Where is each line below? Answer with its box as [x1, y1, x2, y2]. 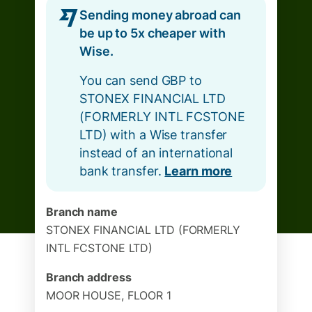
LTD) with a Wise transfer [79, 127, 228, 142]
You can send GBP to [79, 73, 202, 88]
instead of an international [79, 146, 233, 160]
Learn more [164, 164, 233, 178]
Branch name [46, 205, 118, 219]
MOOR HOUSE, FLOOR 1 [46, 288, 171, 302]
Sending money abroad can [79, 8, 241, 22]
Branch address [46, 270, 132, 284]
